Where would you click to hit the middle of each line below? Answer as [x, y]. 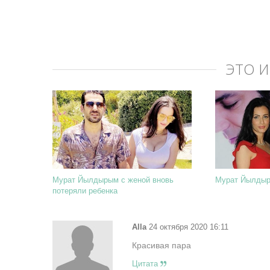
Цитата [146, 264]
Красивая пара [161, 245]
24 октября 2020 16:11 [187, 227]
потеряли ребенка [85, 191]
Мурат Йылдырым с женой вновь [113, 180]
